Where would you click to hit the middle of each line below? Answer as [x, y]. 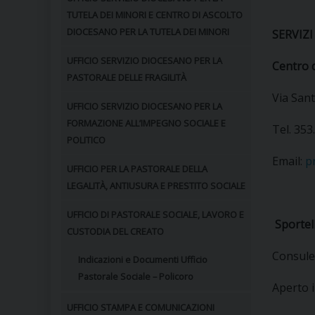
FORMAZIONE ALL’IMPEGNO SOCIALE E [146, 123]
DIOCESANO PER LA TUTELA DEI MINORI [148, 32]
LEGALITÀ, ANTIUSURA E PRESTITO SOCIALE [156, 186]
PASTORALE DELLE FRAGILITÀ [127, 77]
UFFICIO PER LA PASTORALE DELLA [137, 169]
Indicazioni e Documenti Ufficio [143, 259]
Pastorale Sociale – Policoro [136, 276]
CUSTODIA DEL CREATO [115, 231]
